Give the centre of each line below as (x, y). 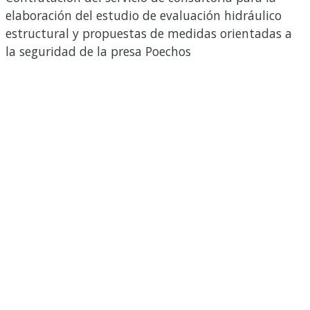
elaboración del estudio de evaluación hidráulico (144, 15)
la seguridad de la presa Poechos (98, 51)
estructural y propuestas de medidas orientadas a (149, 33)
